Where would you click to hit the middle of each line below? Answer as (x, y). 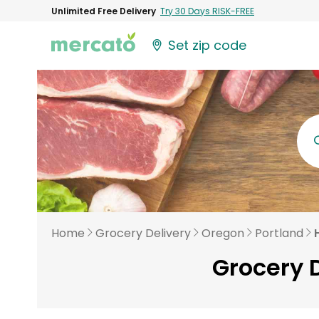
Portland (279, 233)
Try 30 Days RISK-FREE (207, 11)
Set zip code (208, 46)
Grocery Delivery (143, 233)
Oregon (223, 233)
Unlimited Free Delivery (104, 11)
